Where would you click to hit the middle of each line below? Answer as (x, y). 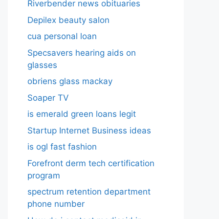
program (44, 175)
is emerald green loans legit (82, 114)
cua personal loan (62, 36)
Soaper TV (48, 98)
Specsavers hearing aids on (82, 53)
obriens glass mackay (70, 81)
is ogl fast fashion (62, 147)
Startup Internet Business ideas (89, 130)
